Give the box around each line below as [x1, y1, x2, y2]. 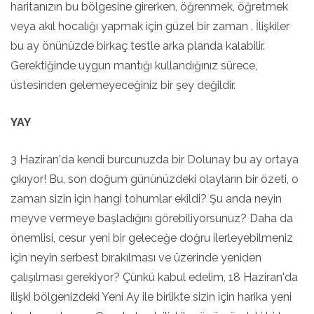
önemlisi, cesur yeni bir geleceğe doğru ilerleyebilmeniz [11, 231, 293, 245]
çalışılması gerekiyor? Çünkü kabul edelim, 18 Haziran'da [11, 271, 298, 284]
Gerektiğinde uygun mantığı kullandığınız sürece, [11, 59, 257, 72]
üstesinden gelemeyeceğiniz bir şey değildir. [11, 78, 235, 92]
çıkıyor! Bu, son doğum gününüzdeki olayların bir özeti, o [11, 172, 299, 186]
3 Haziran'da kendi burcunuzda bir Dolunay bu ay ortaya [11, 153, 299, 166]
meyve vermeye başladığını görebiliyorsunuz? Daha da [11, 212, 293, 225]
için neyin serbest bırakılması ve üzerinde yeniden [11, 251, 261, 264]
